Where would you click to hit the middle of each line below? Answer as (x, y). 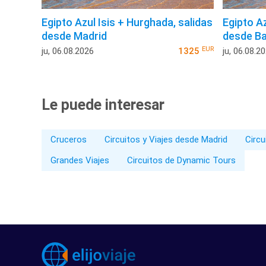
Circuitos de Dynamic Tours (181, 161)
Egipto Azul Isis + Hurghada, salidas (127, 23)
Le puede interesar (103, 105)
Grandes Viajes (80, 161)
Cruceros (69, 140)
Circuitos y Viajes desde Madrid (166, 140)
